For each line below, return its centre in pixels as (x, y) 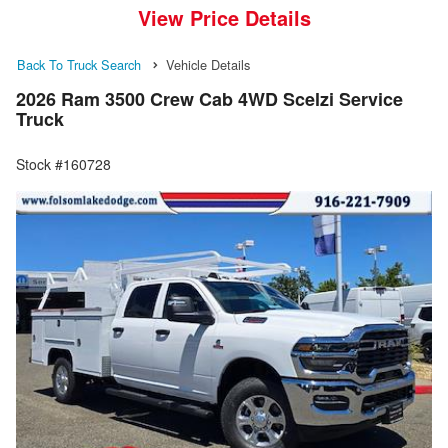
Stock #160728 (63, 163)
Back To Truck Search (79, 64)
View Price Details (224, 17)
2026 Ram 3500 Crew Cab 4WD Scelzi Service (209, 98)
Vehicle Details (208, 64)
